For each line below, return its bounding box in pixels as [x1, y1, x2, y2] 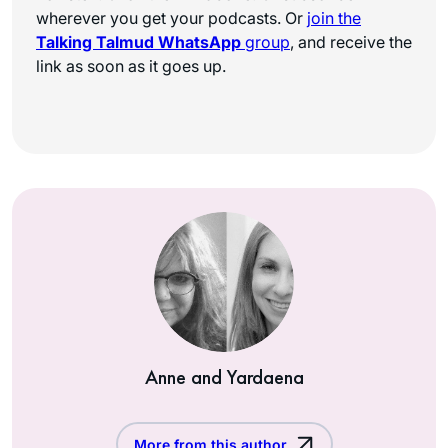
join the [307, 7, 361, 28]
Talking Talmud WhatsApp [36, 31, 241, 52]
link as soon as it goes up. [36, 55, 226, 76]
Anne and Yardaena [144, 363, 304, 390]
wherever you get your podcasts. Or [36, 7, 307, 28]
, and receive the [290, 31, 412, 52]
